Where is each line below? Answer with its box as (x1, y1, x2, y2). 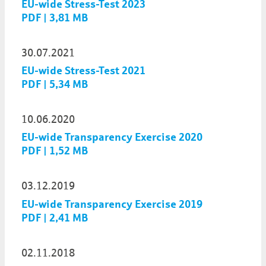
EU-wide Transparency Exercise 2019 (21, 198, 202, 210)
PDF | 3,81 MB (21, 12, 88, 24)
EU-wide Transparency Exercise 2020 (21, 131, 202, 144)
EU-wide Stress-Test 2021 (21, 65, 145, 77)
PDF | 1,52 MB (21, 145, 88, 157)
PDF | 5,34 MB (21, 78, 88, 91)
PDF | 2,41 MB (21, 211, 88, 224)
